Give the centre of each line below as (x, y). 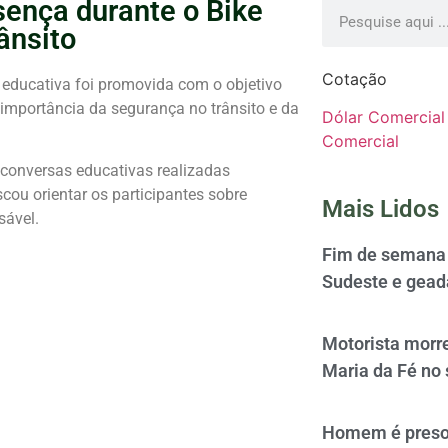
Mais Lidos (380, 209)
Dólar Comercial (383, 117)
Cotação (354, 79)
